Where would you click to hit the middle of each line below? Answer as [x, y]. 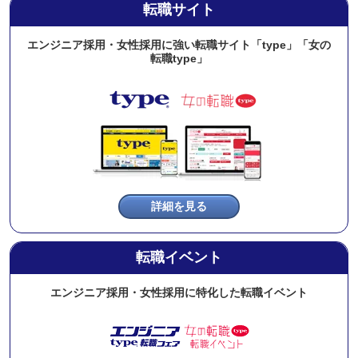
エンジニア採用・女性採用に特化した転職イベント [179, 293]
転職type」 [179, 59]
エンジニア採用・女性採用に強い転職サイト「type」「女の [179, 45]
